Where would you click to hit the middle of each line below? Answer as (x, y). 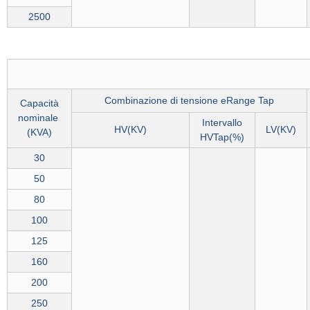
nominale (39, 118)
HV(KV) (130, 129)
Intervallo (222, 122)
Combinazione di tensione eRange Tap (189, 100)
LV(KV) (281, 129)
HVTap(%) (222, 137)
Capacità (39, 103)
